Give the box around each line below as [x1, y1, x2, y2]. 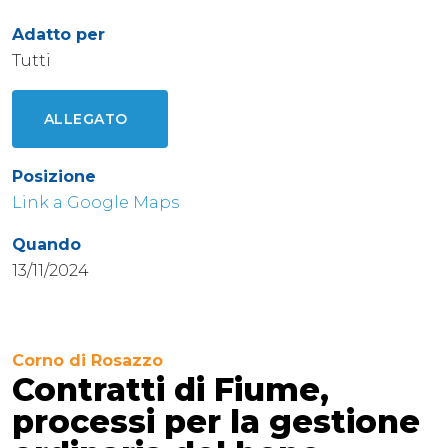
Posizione [12, 166, 96, 186]
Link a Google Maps [12, 192, 179, 212]
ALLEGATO [44, 109, 128, 128]
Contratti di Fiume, [12, 369, 329, 409]
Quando [12, 234, 81, 254]
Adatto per [12, 24, 105, 44]
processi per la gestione [12, 401, 420, 441]
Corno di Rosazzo [12, 350, 163, 370]
